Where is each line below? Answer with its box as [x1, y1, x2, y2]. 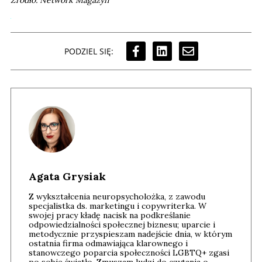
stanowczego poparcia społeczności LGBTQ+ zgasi [29, 247, 229, 258]
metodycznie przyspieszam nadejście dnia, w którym [29, 229, 232, 240]
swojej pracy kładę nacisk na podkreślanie [29, 210, 191, 221]
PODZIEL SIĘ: [64, 45, 113, 57]
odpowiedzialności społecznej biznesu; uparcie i [29, 219, 215, 230]
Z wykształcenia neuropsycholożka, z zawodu [29, 191, 205, 202]
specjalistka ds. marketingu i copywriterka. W [29, 201, 206, 212]
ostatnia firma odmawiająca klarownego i [29, 238, 188, 249]
